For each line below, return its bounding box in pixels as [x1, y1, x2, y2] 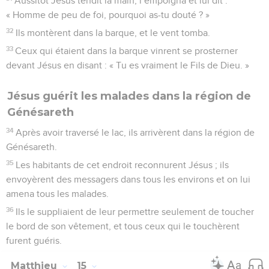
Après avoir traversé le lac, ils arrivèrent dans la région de [16, 127, 255, 138]
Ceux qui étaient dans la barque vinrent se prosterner [15, 46, 238, 56]
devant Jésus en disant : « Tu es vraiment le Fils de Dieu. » [6, 60, 249, 70]
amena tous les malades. [6, 189, 109, 199]
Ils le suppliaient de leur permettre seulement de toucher [16, 207, 255, 217]
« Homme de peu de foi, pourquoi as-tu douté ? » [6, 10, 210, 20]
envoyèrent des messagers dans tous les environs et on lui [6, 174, 250, 184]
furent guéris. [6, 235, 62, 246]
